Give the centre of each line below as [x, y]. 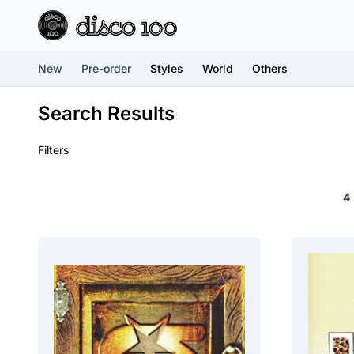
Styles [167, 68]
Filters [53, 150]
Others [270, 68]
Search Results [106, 113]
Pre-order [106, 68]
